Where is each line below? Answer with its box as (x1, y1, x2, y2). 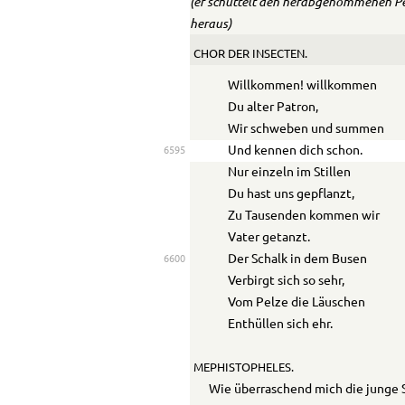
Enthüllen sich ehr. (228, 317, 334, 331)
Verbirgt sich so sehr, (228, 274, 345, 287)
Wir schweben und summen (228, 122, 385, 136)
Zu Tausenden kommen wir (228, 209, 381, 222)
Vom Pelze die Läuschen (228, 296, 366, 309)
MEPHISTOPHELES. (193, 362, 294, 373)
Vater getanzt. (228, 231, 311, 244)
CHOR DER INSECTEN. (193, 48, 307, 60)
